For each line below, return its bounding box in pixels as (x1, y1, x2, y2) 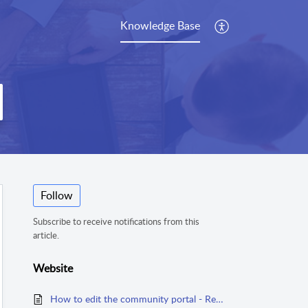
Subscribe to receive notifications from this (33, 215, 199, 228)
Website (33, 260, 73, 276)
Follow (41, 188, 73, 203)
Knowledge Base (120, 17, 200, 33)
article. (33, 229, 59, 242)
